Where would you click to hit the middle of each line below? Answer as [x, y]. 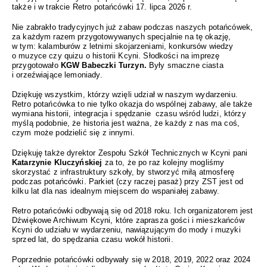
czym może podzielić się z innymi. [73, 133]
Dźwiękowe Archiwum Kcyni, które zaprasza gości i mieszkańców [128, 221]
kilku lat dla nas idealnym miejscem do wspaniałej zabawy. [116, 191]
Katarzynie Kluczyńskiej [57, 162]
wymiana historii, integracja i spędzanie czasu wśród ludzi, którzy [129, 114]
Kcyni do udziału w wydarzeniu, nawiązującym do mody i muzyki [126, 230]
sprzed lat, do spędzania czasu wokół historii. [93, 240]
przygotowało [36, 65]
